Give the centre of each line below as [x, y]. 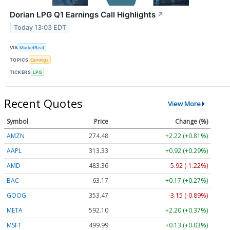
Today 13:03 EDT [40, 27]
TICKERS [21, 72]
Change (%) [191, 122]
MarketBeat [32, 47]
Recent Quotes [43, 103]
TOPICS [19, 60]
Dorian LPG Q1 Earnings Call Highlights [83, 14]
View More [184, 103]
